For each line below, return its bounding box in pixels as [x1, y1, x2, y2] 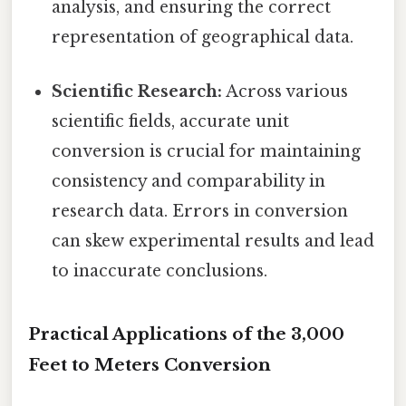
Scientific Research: [52, 81, 223, 101]
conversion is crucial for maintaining [52, 140, 362, 161]
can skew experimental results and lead [52, 230, 375, 251]
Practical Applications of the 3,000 [28, 324, 344, 345]
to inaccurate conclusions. [52, 260, 268, 281]
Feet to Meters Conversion [28, 354, 271, 376]
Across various [222, 81, 349, 101]
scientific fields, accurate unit [52, 111, 290, 131]
